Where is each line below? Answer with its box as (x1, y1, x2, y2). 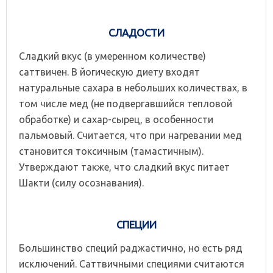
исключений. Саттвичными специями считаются (19, 258, 244, 269)
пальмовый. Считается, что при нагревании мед (19, 129, 242, 141)
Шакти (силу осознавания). (19, 177, 144, 188)
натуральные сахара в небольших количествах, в (19, 82, 247, 93)
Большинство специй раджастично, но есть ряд (19, 242, 243, 253)
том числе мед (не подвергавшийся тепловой (19, 97, 232, 109)
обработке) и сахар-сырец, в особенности (19, 113, 213, 125)
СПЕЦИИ (116, 218, 157, 230)
